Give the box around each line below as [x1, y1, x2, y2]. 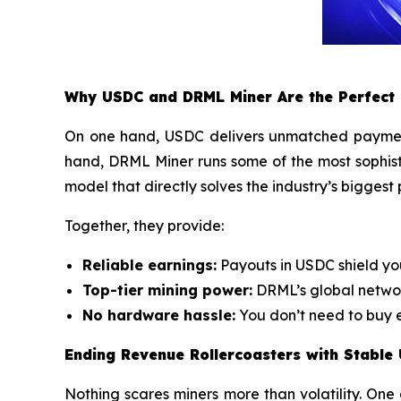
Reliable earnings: [82, 256, 217, 275]
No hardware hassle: [82, 306, 235, 325]
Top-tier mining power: [82, 281, 252, 300]
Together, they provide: [64, 217, 224, 235]
